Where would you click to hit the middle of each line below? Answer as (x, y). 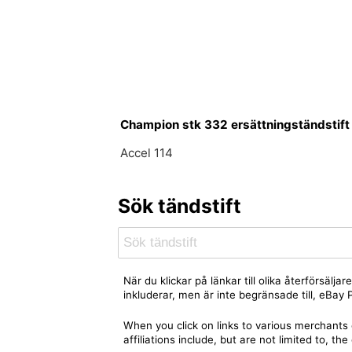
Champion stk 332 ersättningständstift (235, 124)
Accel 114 (147, 153)
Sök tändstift (179, 205)
